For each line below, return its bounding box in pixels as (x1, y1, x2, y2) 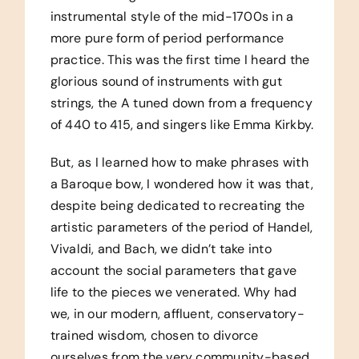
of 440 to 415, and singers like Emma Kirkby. (50, 115, 314, 133)
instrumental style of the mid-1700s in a (50, 7, 294, 25)
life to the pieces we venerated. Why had (50, 283, 297, 301)
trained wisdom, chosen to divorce (50, 326, 259, 344)
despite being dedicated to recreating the (50, 196, 305, 214)
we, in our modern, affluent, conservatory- (50, 305, 305, 322)
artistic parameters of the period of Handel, (50, 218, 313, 236)
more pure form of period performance (50, 29, 284, 46)
